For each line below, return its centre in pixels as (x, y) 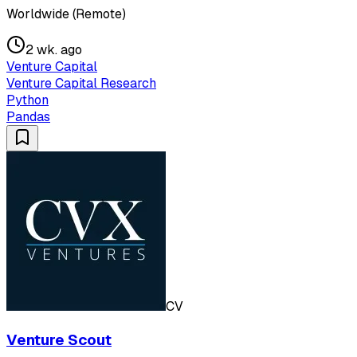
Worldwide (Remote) (66, 14)
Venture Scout (59, 340)
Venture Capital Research (81, 84)
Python (27, 100)
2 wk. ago (54, 50)
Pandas (28, 117)
